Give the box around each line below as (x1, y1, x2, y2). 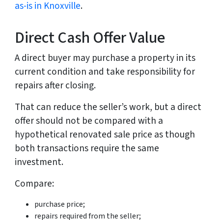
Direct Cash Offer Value (15, 27, 165, 50)
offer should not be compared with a (15, 114, 163, 128)
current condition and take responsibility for (15, 65, 195, 79)
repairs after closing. (15, 79, 96, 93)
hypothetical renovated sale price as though (15, 128, 195, 142)
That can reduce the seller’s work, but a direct (15, 100, 201, 114)
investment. (15, 155, 63, 169)
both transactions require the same (15, 141, 159, 156)
